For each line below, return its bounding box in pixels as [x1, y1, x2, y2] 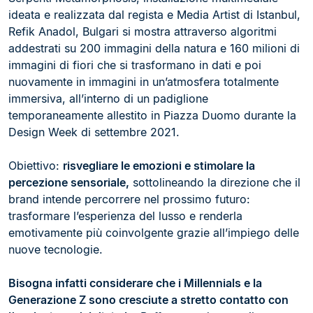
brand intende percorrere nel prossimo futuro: [8, 192, 250, 206]
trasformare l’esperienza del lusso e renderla [8, 209, 242, 223]
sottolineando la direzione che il [129, 175, 300, 189]
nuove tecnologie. [8, 242, 103, 256]
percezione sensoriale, [8, 175, 129, 189]
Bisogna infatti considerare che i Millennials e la [8, 276, 262, 290]
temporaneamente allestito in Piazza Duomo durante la [8, 108, 296, 122]
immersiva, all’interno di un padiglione [8, 92, 208, 105]
